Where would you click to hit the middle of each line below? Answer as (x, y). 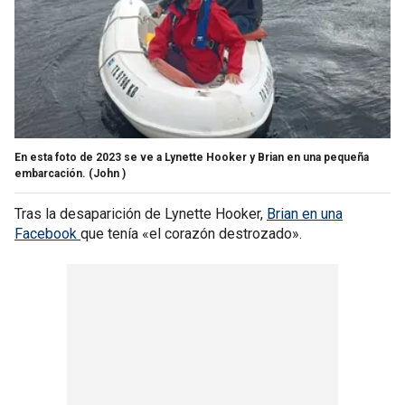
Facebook (47, 233)
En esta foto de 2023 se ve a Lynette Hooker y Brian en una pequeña (192, 157)
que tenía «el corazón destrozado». (191, 233)
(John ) (107, 173)
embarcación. (50, 173)
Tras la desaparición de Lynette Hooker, (141, 213)
